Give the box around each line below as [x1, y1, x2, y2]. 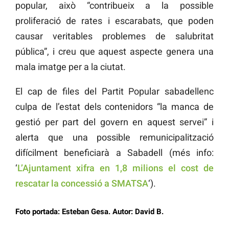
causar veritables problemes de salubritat [15, 30, 214, 41]
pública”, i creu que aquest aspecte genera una [15, 45, 214, 57]
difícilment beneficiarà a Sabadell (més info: [15, 147, 214, 158]
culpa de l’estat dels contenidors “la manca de [15, 101, 214, 112]
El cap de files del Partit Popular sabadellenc [15, 85, 214, 97]
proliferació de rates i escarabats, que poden [15, 15, 214, 26]
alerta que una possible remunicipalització [15, 131, 214, 143]
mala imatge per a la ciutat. [15, 61, 126, 72]
